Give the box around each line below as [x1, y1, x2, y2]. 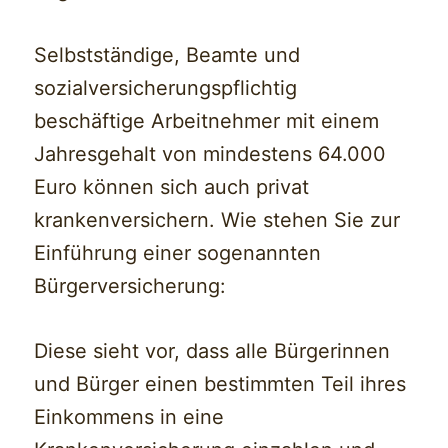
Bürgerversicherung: [34, 274, 227, 299]
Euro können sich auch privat [34, 175, 310, 200]
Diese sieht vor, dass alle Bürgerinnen [34, 339, 391, 364]
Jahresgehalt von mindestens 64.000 [34, 142, 387, 167]
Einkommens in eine [34, 405, 225, 430]
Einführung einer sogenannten [34, 241, 322, 266]
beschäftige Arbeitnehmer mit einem [34, 109, 380, 134]
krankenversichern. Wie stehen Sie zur [34, 208, 401, 233]
